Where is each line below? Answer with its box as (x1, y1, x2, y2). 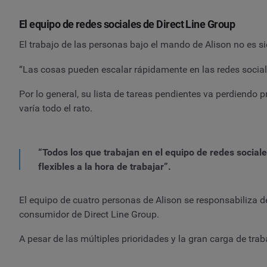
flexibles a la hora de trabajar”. (38, 160, 171, 172)
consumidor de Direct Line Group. (19, 208, 159, 220)
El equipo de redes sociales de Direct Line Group (19, 18, 235, 31)
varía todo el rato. (19, 103, 92, 114)
